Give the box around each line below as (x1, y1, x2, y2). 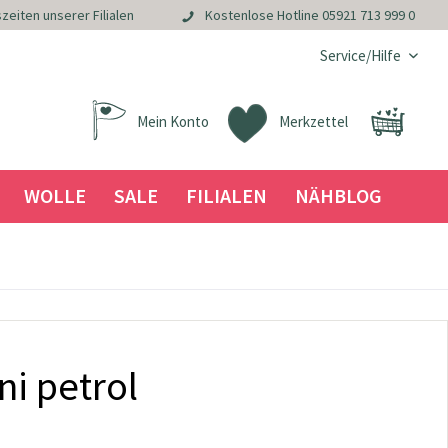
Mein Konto (137, 112, 209, 131)
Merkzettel (279, 112, 348, 131)
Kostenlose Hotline (204, 6, 322, 25)
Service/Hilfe (320, 46, 401, 65)
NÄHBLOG (294, 183, 382, 208)
